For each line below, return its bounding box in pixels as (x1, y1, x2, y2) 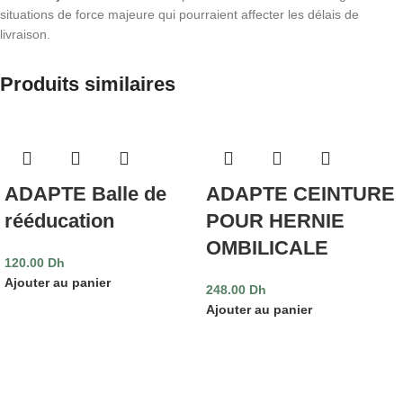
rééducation (4, 209, 114, 232)
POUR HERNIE (206, 209, 345, 232)
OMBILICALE (206, 236, 328, 259)
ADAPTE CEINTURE (206, 182, 395, 205)
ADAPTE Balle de (4, 182, 166, 205)
